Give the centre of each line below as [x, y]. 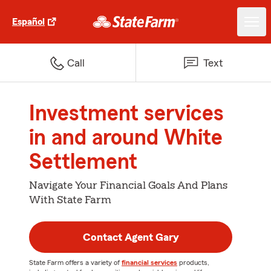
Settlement [83, 162]
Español [28, 22]
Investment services [126, 114]
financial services [149, 263]
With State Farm [70, 200]
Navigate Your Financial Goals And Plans [128, 185]
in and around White [126, 138]
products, [193, 263]
